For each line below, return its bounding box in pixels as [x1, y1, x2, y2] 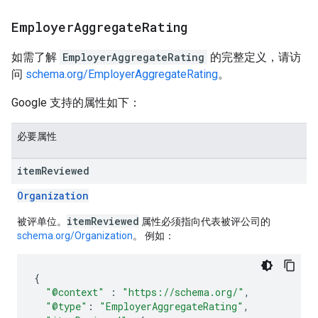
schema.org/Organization [17, 230, 133, 242]
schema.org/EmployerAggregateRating [26, 67, 218, 82]
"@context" [45, 285, 104, 300]
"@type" [45, 300, 87, 314]
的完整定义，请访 [207, 50, 301, 65]
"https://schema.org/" [122, 285, 244, 300]
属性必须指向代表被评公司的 [139, 216, 270, 228]
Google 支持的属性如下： [11, 96, 141, 110]
